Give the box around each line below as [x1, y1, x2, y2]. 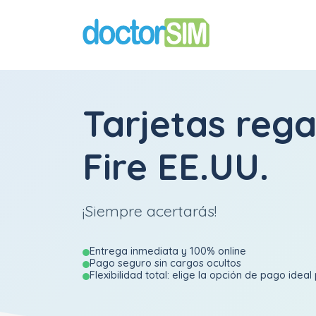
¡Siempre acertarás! [83, 201, 217, 220]
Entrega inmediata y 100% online [90, 244, 246, 257]
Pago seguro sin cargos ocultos [90, 256, 241, 269]
